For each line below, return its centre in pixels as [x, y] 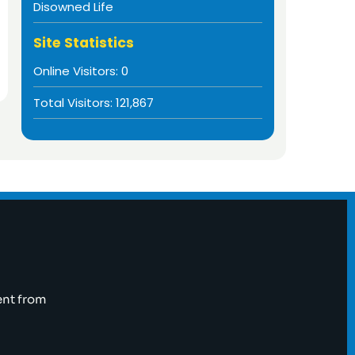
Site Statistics [83, 42]
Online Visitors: [77, 71]
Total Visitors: [74, 102]
